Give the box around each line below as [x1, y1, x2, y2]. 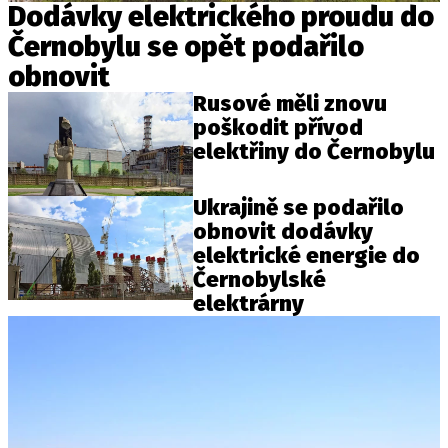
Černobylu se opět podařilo [8, 30, 364, 64]
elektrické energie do [193, 242, 421, 270]
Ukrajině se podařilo [193, 194, 405, 222]
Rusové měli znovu [193, 90, 388, 118]
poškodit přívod [193, 114, 364, 142]
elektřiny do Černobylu [193, 138, 436, 166]
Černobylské [193, 266, 327, 294]
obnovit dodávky [193, 218, 374, 246]
